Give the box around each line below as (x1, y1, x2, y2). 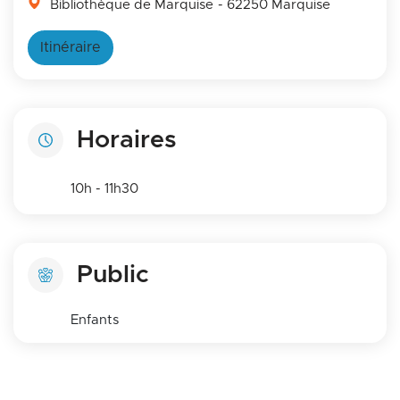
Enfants (70, 313, 119, 328)
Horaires (77, 128, 177, 154)
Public (77, 262, 149, 287)
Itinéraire (40, 40, 101, 55)
